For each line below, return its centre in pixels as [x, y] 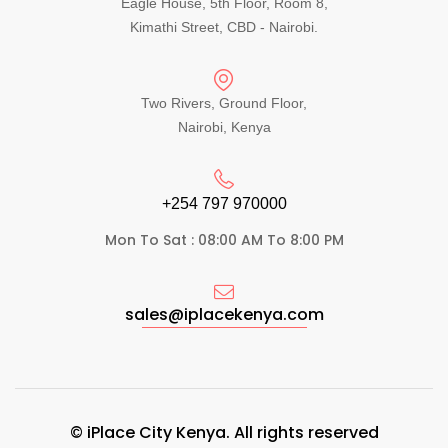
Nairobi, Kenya [224, 127]
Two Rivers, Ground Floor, [224, 103]
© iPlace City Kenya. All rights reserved [224, 433]
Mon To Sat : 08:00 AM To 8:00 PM [224, 240]
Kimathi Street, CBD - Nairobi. [224, 27]
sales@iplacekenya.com [224, 315]
